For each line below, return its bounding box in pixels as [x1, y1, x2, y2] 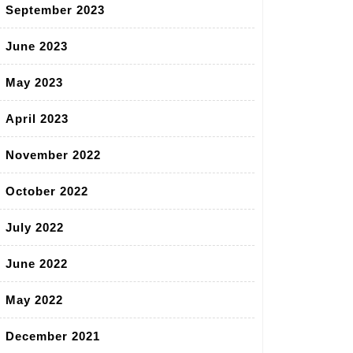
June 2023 [6, 39, 68, 54]
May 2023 [6, 76, 63, 90]
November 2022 [6, 148, 101, 162]
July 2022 [6, 221, 64, 235]
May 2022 [6, 293, 63, 307]
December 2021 [6, 329, 100, 344]
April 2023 [6, 112, 69, 126]
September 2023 [6, 3, 105, 17]
